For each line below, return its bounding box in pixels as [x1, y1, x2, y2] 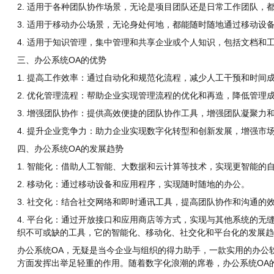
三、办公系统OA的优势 [17, 55, 106, 65]
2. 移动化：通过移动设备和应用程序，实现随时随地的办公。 [17, 179, 250, 190]
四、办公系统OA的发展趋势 [17, 144, 124, 154]
